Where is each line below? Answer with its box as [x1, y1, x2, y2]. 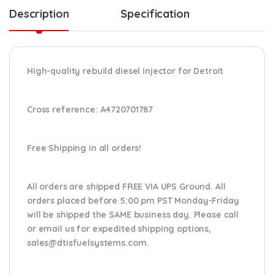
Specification [120, 6, 190, 21]
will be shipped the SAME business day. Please [27, 209, 224, 220]
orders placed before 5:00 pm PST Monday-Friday [27, 194, 239, 206]
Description [9, 6, 69, 21]
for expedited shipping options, [74, 223, 211, 234]
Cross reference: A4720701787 [27, 103, 154, 115]
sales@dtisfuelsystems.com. [27, 237, 152, 248]
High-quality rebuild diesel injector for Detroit [27, 65, 224, 76]
